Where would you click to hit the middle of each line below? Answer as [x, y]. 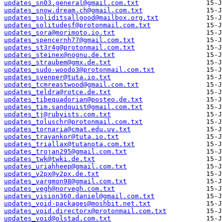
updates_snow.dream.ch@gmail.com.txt [73, 10]
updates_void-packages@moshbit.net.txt [77, 204]
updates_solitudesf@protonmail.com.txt [77, 25]
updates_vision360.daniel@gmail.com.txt [79, 196]
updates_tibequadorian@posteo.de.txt [73, 100]
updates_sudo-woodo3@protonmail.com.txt [79, 70]
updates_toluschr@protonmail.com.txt [73, 122]
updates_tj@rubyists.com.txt [57, 114]
